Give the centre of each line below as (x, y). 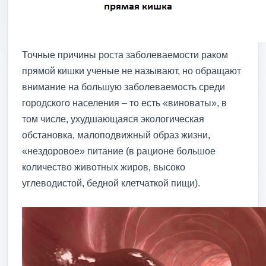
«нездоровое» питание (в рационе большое (119, 151)
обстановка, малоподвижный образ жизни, (116, 135)
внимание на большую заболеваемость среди (123, 87)
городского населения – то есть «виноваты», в (124, 103)
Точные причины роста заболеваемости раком (125, 55)
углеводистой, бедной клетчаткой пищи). (111, 183)
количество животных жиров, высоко (104, 167)
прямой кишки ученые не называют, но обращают (132, 71)
